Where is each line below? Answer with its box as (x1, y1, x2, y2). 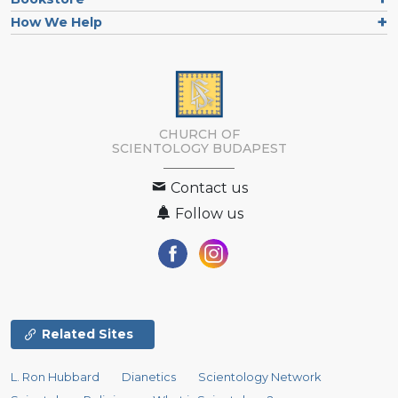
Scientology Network (198, 370, 322, 385)
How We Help (11, 13, 102, 30)
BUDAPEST (211, 140, 287, 157)
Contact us (167, 179, 248, 197)
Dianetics (122, 370, 177, 385)
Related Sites (42, 326, 133, 343)
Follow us (171, 205, 243, 223)
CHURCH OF (158, 126, 240, 143)
